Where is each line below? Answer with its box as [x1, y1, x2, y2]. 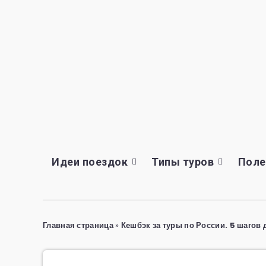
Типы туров [151, 156, 214, 168]
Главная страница [43, 220, 113, 231]
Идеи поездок [52, 156, 128, 168]
